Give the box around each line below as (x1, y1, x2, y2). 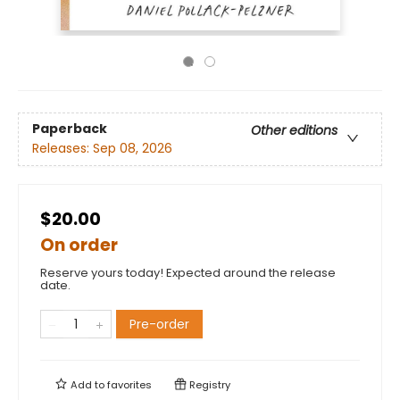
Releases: (32, 139, 93, 158)
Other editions (251, 121, 337, 140)
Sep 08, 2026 (93, 139, 172, 158)
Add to (68, 378, 107, 392)
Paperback (32, 120, 107, 138)
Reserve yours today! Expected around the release (40, 264, 336, 281)
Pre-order (129, 315, 189, 333)
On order (40, 233, 118, 257)
